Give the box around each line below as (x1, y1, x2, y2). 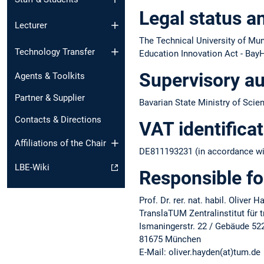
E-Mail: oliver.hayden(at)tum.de (139, 247, 260, 258)
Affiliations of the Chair (15, 138, 106, 149)
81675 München (139, 234, 201, 245)
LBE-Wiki (15, 162, 49, 173)
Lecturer (15, 20, 47, 31)
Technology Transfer (15, 46, 95, 57)
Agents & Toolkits (15, 70, 85, 81)
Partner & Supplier (15, 92, 85, 103)
